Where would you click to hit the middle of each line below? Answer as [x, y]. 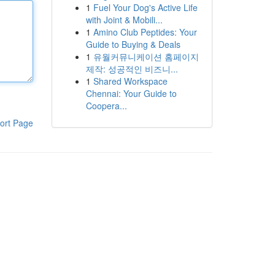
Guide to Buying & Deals [133, 44]
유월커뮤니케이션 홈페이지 [146, 56]
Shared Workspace [130, 81]
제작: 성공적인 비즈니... [132, 69]
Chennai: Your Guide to [131, 93]
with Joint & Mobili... [124, 20]
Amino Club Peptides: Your [145, 32]
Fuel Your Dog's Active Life [145, 7]
